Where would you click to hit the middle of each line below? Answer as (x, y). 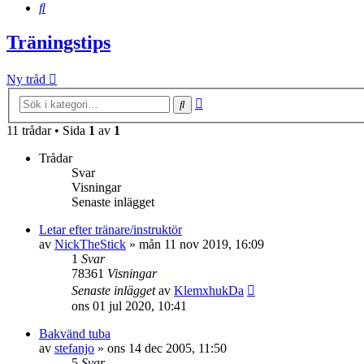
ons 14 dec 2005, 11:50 (167, 348)
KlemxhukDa (209, 290)
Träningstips (58, 43)
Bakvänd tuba (75, 333)
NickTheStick (90, 244)
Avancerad (230, 100)
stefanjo (74, 348)
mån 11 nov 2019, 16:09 (201, 244)
